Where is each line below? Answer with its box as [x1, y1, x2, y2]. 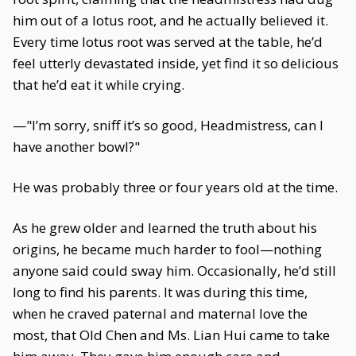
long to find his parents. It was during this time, [13, 283, 308, 301]
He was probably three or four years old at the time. [13, 178, 338, 196]
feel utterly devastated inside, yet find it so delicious [13, 54, 339, 72]
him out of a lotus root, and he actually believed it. [13, 11, 328, 29]
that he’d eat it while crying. [13, 75, 184, 94]
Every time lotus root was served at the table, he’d [13, 33, 323, 51]
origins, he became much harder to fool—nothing [13, 240, 322, 258]
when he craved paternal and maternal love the [13, 304, 308, 323]
